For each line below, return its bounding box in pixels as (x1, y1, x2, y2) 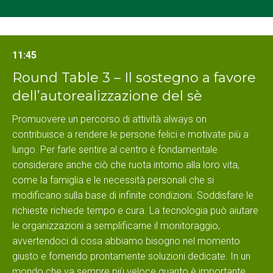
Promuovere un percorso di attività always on (12, 113, 207, 126)
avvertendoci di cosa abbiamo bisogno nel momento (12, 235, 240, 247)
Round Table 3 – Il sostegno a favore (12, 69, 256, 87)
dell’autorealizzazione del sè (12, 88, 202, 105)
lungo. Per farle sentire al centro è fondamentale (12, 144, 218, 156)
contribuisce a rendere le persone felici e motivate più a (12, 129, 249, 141)
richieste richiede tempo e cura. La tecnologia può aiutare (12, 205, 258, 217)
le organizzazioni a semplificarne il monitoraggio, (12, 220, 220, 232)
